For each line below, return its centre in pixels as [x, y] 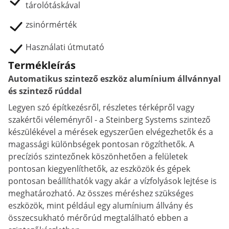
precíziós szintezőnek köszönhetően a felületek [98, 156]
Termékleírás [42, 65]
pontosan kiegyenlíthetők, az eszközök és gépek [99, 169]
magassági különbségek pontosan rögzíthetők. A [101, 144]
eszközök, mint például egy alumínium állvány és [101, 205]
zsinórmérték [51, 25]
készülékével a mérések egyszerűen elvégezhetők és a [111, 132]
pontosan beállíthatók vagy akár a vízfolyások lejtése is [112, 181]
